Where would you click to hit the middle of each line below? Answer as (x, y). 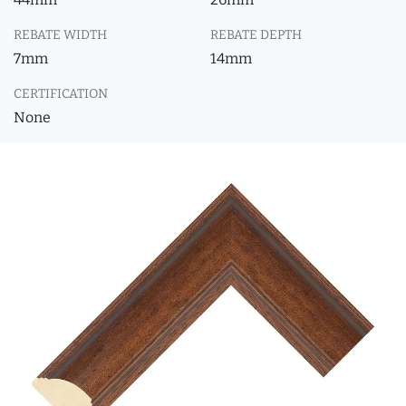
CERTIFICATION (61, 94)
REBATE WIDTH (60, 35)
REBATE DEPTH (256, 35)
